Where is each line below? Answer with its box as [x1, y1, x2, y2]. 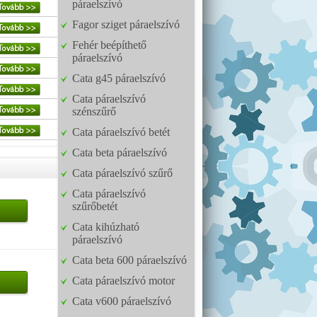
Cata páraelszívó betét [72, 126, 170, 138]
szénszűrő [72, 105, 116, 117]
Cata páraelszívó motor [72, 275, 175, 287]
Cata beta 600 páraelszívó [72, 254, 187, 266]
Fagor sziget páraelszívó [72, 18, 180, 30]
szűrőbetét [72, 200, 117, 212]
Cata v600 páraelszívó [72, 295, 171, 307]
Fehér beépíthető [72, 39, 146, 51]
